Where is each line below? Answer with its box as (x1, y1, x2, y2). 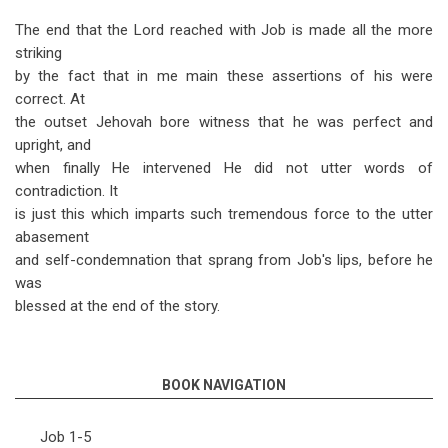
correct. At (15, 90, 85, 108)
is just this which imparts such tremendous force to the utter (15, 205, 433, 223)
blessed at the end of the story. (15, 297, 220, 315)
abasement (15, 228, 89, 246)
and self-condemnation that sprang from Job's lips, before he (15, 251, 433, 269)
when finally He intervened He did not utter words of (15, 159, 433, 177)
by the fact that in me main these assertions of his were (15, 67, 433, 85)
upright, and (15, 136, 91, 154)
